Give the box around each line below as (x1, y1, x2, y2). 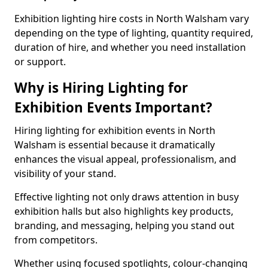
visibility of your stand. (14, 167, 116, 180)
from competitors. (14, 233, 98, 246)
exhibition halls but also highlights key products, (14, 205, 233, 218)
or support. (14, 55, 66, 68)
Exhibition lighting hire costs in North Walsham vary (14, 12, 249, 25)
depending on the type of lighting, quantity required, (14, 26, 253, 39)
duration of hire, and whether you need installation (14, 41, 246, 54)
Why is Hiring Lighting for (14, 78, 188, 97)
